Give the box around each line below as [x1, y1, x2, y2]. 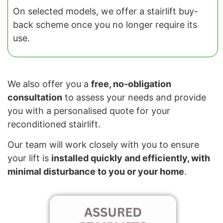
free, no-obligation [91, 79, 171, 90]
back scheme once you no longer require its [13, 19, 197, 30]
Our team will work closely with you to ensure [7, 139, 199, 150]
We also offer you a [7, 79, 91, 90]
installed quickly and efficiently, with [51, 153, 210, 164]
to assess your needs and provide [62, 92, 206, 103]
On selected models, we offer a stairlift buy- [13, 5, 198, 16]
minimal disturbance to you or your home [7, 166, 184, 177]
